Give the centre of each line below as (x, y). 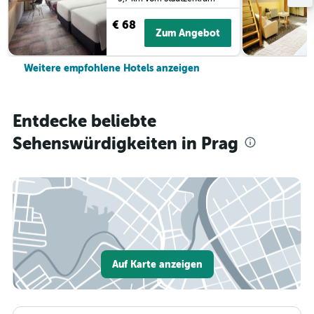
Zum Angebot (187, 33)
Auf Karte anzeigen (157, 264)
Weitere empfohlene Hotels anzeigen (112, 68)
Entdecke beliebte (84, 121)
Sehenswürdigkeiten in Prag (125, 144)
